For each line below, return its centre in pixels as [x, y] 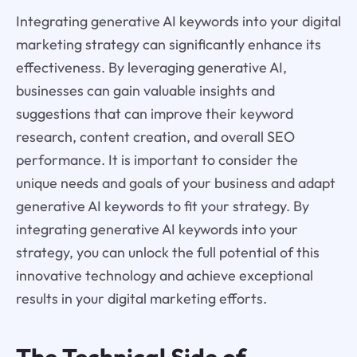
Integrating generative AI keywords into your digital [178, 21]
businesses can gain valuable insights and [145, 90]
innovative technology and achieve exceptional [164, 275]
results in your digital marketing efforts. [141, 298]
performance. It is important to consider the [157, 160]
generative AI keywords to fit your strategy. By [162, 206]
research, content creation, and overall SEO [155, 137]
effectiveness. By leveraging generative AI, [151, 67]
